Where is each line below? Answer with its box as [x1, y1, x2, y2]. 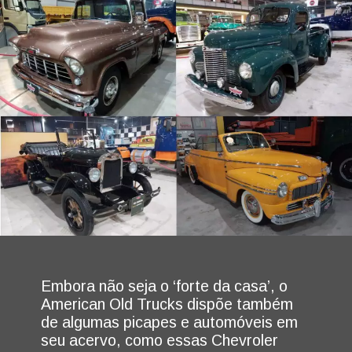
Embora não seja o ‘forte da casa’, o [41, 277, 288, 295]
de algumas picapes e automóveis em [41, 313, 299, 331]
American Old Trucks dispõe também [41, 295, 294, 313]
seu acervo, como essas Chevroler [41, 331, 279, 349]
